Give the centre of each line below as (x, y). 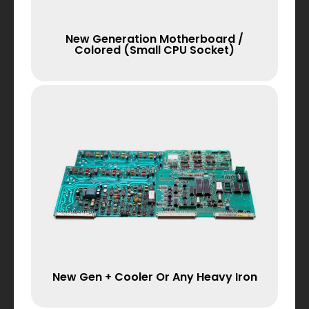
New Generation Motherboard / (154, 39)
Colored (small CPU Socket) (154, 50)
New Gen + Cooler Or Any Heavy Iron (154, 277)
